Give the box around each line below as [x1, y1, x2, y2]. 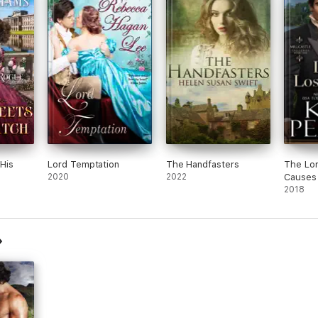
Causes [284, 172, 317, 182]
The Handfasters [165, 159, 239, 170]
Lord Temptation [48, 159, 120, 170]
